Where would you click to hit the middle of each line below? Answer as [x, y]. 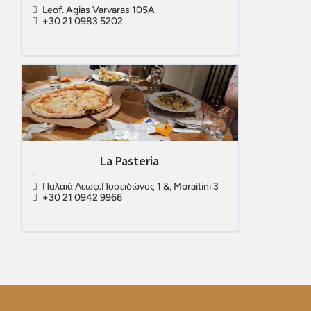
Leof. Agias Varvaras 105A [98, 10]
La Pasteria [130, 161]
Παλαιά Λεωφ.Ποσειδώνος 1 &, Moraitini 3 [130, 186]
